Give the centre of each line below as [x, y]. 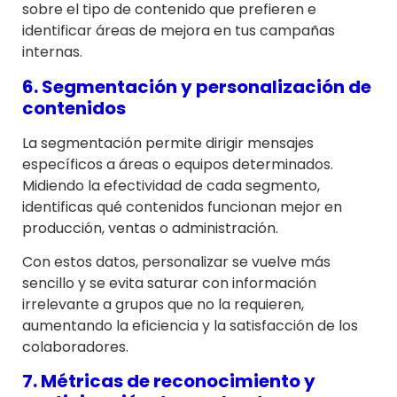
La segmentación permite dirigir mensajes [168, 143]
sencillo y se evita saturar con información [169, 284]
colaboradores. [75, 347]
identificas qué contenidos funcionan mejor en [182, 206]
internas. [52, 52]
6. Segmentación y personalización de [197, 86]
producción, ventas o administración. [150, 228]
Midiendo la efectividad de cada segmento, [171, 185]
